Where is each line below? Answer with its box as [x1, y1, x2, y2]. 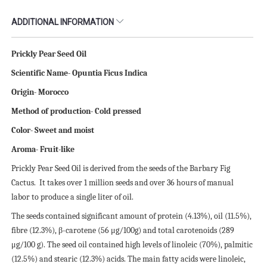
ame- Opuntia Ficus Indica [52, 67, 147, 78]
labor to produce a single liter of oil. [11, 191, 133, 202]
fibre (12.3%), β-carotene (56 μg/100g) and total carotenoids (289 [11, 225, 234, 235]
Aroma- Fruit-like [11, 144, 74, 154]
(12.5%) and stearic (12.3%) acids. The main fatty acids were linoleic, [11, 253, 246, 264]
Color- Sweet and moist [11, 125, 94, 135]
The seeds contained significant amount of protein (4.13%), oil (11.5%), [11, 210, 252, 221]
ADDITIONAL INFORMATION [11, 17, 116, 27]
